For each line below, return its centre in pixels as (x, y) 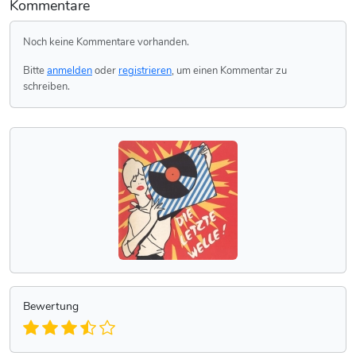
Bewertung (51, 306)
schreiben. (46, 87)
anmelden (70, 71)
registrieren (145, 71)
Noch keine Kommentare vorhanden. (106, 42)
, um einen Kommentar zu (229, 71)
